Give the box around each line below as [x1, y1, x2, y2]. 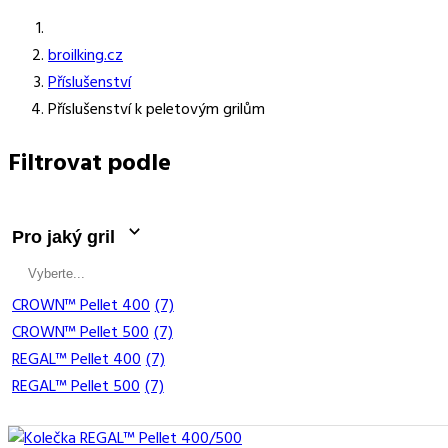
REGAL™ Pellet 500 [12, 373, 140, 400]
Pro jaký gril [12, 226, 120, 247]
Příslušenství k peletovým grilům [48, 96, 265, 123]
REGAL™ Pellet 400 [12, 346, 141, 373]
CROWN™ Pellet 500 [12, 319, 149, 346]
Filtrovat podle [8, 144, 171, 183]
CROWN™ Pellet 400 [12, 292, 150, 319]
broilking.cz [48, 42, 123, 69]
